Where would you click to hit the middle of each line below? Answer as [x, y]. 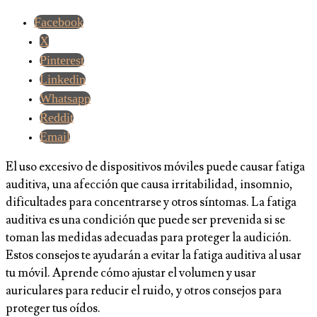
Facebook [59, 22]
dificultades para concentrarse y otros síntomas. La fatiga [151, 203]
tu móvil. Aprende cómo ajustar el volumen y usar [131, 273]
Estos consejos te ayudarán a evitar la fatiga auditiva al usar [154, 256]
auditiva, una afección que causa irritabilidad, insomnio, [149, 185]
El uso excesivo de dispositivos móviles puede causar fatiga [155, 167]
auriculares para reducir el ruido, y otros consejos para [144, 291]
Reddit [57, 118]
